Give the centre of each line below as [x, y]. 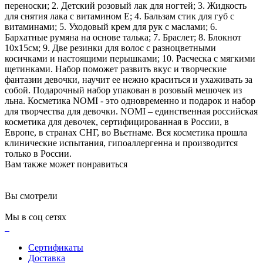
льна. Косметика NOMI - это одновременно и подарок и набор [130, 101]
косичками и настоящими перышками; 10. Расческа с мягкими [130, 59]
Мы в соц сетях [36, 217]
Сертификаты [56, 248]
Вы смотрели [31, 196]
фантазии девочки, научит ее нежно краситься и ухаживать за [129, 80]
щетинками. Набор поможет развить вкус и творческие [116, 69]
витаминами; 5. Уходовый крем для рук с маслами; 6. [111, 27]
